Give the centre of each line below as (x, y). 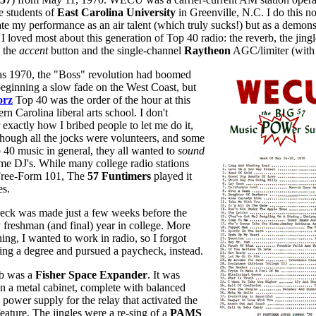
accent (34, 50)
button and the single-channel (116, 50)
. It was (164, 275)
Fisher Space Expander (91, 275)
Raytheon (207, 50)
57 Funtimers (119, 176)
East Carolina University (116, 12)
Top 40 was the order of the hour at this (102, 100)
